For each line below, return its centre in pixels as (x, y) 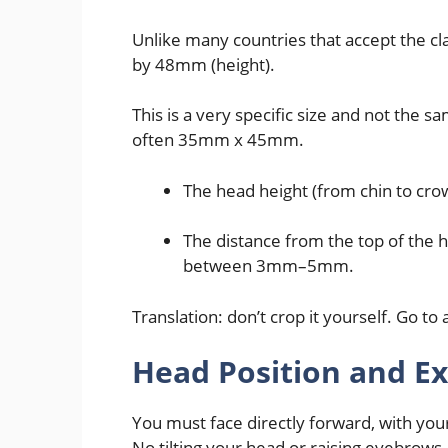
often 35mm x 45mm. (218, 140)
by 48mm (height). (203, 64)
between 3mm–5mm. (268, 266)
